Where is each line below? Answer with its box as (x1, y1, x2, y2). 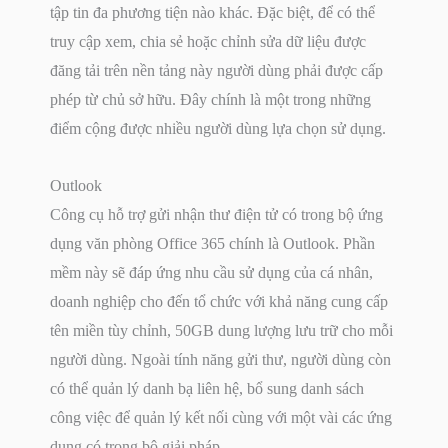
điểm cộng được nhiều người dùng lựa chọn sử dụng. (50, 120, 386, 138)
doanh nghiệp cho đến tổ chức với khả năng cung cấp (50, 293, 388, 311)
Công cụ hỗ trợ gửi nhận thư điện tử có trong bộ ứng (50, 206, 383, 224)
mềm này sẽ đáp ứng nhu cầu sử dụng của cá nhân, (50, 264, 373, 282)
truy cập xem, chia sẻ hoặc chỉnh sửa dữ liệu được (50, 33, 366, 51)
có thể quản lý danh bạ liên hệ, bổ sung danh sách (50, 380, 364, 398)
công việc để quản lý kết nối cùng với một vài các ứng (50, 409, 392, 427)
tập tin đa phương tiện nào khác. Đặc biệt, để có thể (50, 4, 375, 22)
